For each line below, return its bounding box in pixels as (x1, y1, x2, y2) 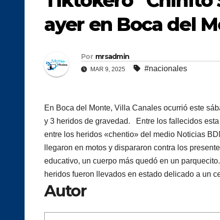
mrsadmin (95, 52, 130, 61)
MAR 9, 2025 (89, 66, 127, 73)
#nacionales (144, 64, 187, 73)
